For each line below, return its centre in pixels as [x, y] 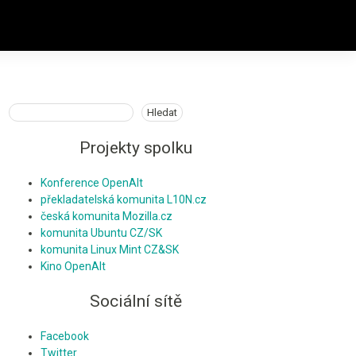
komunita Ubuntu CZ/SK [101, 233]
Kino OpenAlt [73, 267]
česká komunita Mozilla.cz [106, 217]
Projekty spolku [136, 148]
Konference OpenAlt [92, 183]
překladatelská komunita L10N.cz [124, 200]
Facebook [65, 337]
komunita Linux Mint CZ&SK [110, 250]
